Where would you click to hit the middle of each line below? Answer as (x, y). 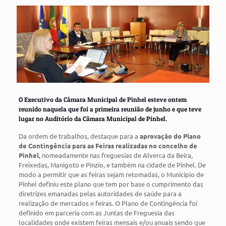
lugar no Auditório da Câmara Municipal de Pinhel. (93, 118)
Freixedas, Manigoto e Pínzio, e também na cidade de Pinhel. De (112, 164)
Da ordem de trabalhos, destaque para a (79, 136)
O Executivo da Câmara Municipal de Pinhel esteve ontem (102, 99)
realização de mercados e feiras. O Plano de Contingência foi (108, 203)
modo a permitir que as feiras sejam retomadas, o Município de (111, 174)
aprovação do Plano (170, 136)
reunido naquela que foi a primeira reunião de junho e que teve (110, 109)
